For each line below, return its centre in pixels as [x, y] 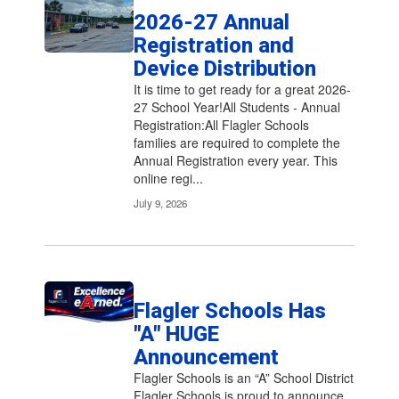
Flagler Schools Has [230, 311]
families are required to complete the [237, 142]
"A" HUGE [176, 334]
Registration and [214, 45]
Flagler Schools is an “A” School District [244, 378]
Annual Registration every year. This [236, 160]
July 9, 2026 [160, 203]
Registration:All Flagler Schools [221, 125]
